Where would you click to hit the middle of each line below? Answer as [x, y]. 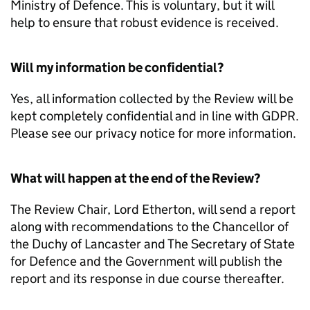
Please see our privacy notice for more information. [153, 133]
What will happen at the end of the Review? [135, 178]
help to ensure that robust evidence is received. [145, 22]
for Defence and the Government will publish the [146, 261]
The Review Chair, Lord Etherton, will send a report [153, 209]
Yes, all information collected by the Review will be [152, 98]
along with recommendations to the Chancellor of [149, 226]
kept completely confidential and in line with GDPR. [155, 116]
